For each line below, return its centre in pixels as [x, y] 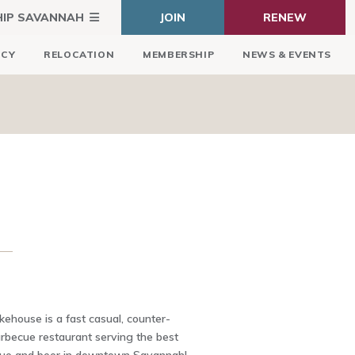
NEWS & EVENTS [287, 54]
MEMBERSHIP [179, 54]
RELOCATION [79, 54]
